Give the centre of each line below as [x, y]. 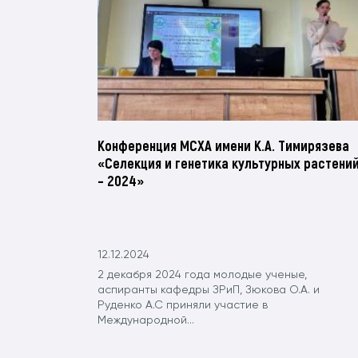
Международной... [146, 321]
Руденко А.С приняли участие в [183, 306]
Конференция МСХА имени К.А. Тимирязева [223, 146]
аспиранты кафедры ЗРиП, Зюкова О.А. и [209, 290]
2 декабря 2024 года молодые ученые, [202, 275]
